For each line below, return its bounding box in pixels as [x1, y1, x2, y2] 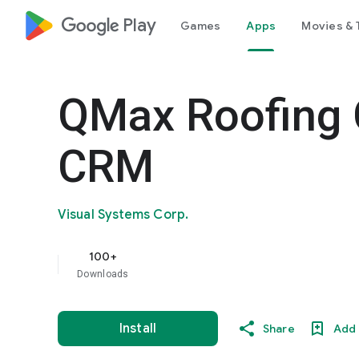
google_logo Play [61, 14, 156, 36]
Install [119, 321, 156, 337]
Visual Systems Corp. [58, 207, 188, 223]
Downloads [77, 268, 129, 280]
